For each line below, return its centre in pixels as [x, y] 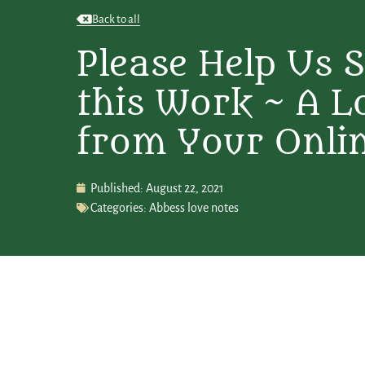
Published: [117, 188]
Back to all [117, 19]
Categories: [119, 207]
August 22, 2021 [185, 188]
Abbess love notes [194, 207]
